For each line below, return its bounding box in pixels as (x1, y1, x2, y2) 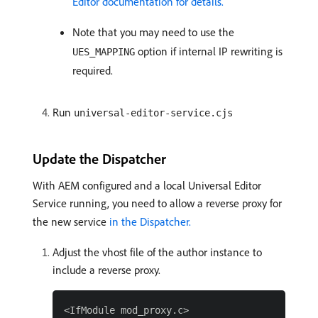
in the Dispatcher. (109, 214, 191, 229)
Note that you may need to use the (72, 25, 234, 40)
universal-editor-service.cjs (74, 107, 233, 119)
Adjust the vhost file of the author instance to (53, 245, 262, 260)
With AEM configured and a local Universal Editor (33, 178, 261, 193)
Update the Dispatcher (33, 150, 166, 168)
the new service (33, 214, 109, 229)
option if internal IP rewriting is (135, 44, 283, 59)
